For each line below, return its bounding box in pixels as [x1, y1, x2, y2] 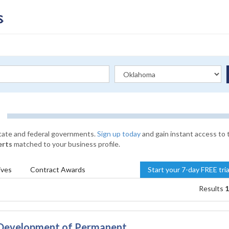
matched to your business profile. [12, 140, 120, 148]
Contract [30, 165, 61, 174]
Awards [61, 165, 85, 174]
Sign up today [97, 129, 141, 138]
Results [198, 184, 225, 193]
